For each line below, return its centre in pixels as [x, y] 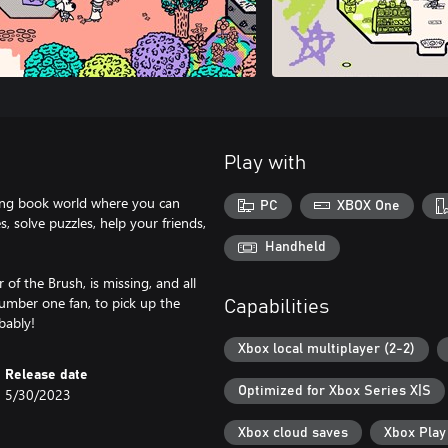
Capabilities [276, 306]
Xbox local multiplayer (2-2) [326, 349]
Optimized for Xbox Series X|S [334, 391]
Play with [265, 163]
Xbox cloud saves [293, 432]
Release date [47, 375]
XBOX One [368, 205]
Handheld [295, 247]
